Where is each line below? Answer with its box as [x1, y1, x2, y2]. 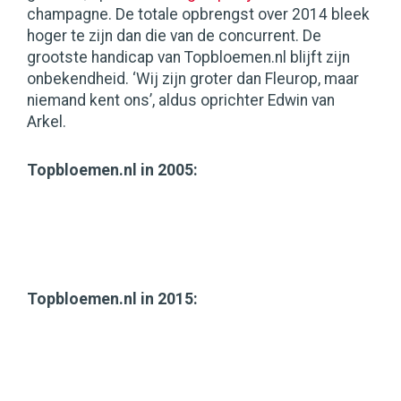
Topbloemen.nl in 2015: [27, 290, 198, 309]
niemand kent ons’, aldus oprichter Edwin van [27, 91, 335, 110]
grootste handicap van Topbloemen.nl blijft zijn [27, 48, 350, 67]
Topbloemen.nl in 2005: [27, 161, 198, 180]
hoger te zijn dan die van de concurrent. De [27, 27, 321, 46]
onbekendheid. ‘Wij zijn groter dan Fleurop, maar [27, 70, 359, 89]
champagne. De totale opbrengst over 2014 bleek [27, 5, 370, 24]
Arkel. [27, 113, 66, 132]
